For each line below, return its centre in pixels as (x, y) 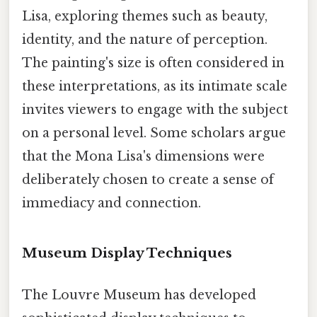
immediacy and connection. (111, 203)
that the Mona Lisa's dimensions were (143, 157)
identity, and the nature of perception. (145, 40)
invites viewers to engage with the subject (155, 110)
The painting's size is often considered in (153, 63)
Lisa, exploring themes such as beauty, (145, 17)
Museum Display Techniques (127, 253)
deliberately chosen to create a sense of (148, 180)
